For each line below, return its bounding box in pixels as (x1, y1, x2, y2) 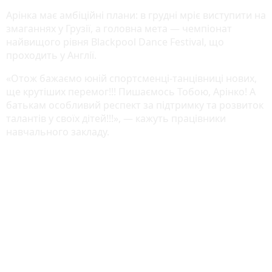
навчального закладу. (6, 124, 109, 138)
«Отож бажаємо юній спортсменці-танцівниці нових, (6, 71, 257, 85)
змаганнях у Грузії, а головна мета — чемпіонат (6, 21, 232, 35)
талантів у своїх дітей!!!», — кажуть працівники (6, 111, 226, 125)
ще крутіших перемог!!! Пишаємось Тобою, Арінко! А (6, 84, 256, 98)
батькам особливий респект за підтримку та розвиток (6, 98, 263, 112)
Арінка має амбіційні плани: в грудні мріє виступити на (6, 8, 266, 22)
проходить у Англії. (6, 48, 97, 62)
